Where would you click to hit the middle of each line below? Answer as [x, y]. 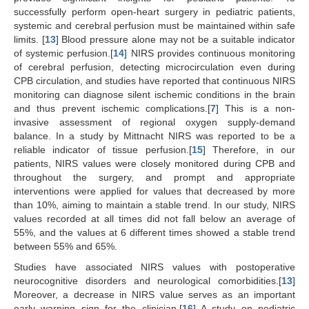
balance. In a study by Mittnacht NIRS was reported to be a [154, 136]
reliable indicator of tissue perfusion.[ [103, 149]
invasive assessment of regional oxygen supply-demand [154, 122]
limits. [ [29, 39]
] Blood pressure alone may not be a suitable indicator [176, 39]
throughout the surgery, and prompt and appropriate [154, 177]
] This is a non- [256, 108]
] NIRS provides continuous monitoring [210, 53]
